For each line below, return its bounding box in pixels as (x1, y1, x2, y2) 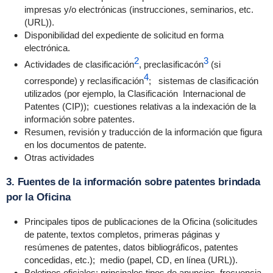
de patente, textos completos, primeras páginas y (24, 229, 220, 239)
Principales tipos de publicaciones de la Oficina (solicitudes (24, 216, 258, 227)
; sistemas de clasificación (148, 76, 258, 86)
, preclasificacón (138, 59, 204, 69)
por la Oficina (5, 191, 71, 203)
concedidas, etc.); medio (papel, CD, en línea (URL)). (24, 255, 238, 265)
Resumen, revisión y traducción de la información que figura (24, 127, 262, 137)
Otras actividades (24, 152, 97, 163)
